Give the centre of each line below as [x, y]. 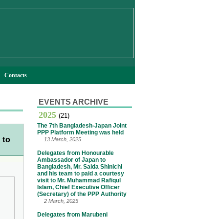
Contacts [16, 75]
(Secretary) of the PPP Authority [82, 194]
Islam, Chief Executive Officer [78, 187]
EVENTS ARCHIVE [74, 102]
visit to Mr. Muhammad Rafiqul [79, 180]
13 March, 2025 [62, 139]
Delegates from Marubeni [72, 215]
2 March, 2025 [60, 201]
